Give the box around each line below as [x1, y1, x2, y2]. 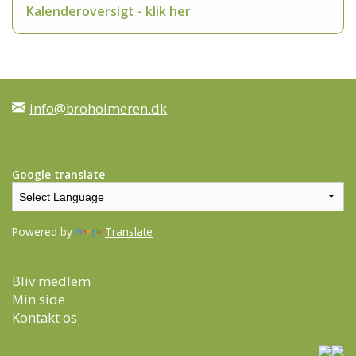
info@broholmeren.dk [29, 99, 167, 118]
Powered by [12, 224, 75, 240]
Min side [12, 290, 65, 309]
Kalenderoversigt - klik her [25, 2, 191, 20]
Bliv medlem [12, 272, 91, 291]
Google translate [12, 166, 105, 182]
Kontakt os [12, 308, 77, 327]
